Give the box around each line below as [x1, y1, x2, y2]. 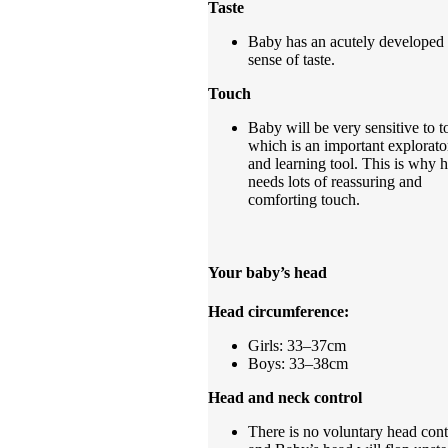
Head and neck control [208, 389, 362, 407]
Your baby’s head [208, 263, 327, 281]
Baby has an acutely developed [248, 32, 444, 50]
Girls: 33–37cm [248, 337, 346, 355]
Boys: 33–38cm [248, 355, 348, 373]
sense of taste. [248, 50, 335, 68]
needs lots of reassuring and [248, 172, 422, 190]
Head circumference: [208, 303, 349, 321]
